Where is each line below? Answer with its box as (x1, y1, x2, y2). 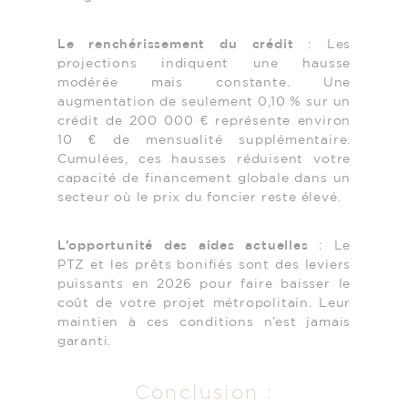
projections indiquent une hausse (56, 57, 352, 70)
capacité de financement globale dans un (56, 172, 352, 185)
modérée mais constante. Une (56, 76, 352, 89)
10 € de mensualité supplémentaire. (56, 134, 352, 147)
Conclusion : (134, 385, 274, 403)
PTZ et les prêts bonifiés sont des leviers (56, 259, 352, 271)
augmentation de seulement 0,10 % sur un (56, 96, 352, 108)
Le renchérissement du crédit (56, 38, 294, 51)
